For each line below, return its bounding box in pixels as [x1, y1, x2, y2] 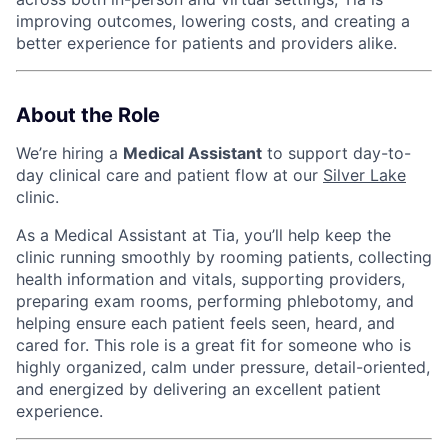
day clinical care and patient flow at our [16, 164, 323, 185]
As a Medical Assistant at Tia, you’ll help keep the [16, 224, 391, 245]
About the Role [16, 102, 160, 127]
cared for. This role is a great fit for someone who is [16, 334, 411, 355]
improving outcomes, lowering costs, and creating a [16, 10, 410, 31]
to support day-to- [262, 142, 411, 163]
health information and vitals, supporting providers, [16, 268, 405, 289]
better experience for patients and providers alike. [16, 32, 397, 53]
